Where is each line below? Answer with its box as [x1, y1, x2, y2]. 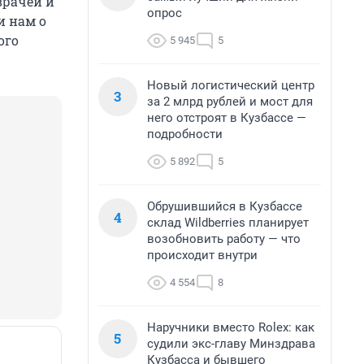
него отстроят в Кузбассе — [147, 110, 306, 125]
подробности [147, 127, 223, 141]
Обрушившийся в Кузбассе [147, 199, 302, 214]
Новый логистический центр [147, 78, 314, 93]
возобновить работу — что [147, 232, 301, 246]
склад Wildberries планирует [147, 215, 309, 230]
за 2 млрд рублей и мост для [147, 94, 313, 109]
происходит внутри [147, 248, 258, 262]
